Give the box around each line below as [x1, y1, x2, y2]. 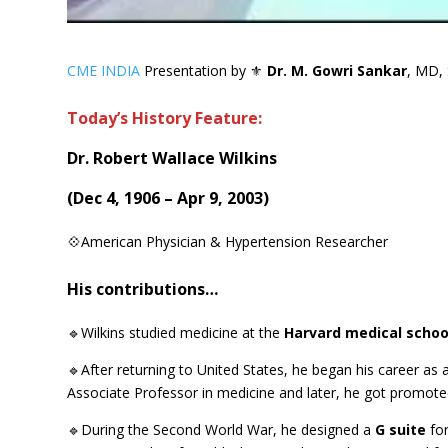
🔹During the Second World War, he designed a [67, 419, 376, 439]
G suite [375, 419, 427, 439]
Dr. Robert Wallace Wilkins [67, 146, 278, 169]
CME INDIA [67, 60, 141, 80]
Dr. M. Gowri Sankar [267, 60, 408, 80]
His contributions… [67, 277, 219, 300]
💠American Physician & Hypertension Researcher [67, 231, 389, 251]
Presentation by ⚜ [140, 60, 268, 80]
